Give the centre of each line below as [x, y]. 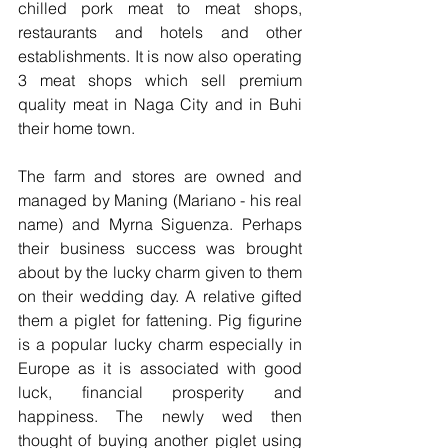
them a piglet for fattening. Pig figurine [160, 319]
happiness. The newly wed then [160, 415]
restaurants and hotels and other [160, 31]
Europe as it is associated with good [160, 367]
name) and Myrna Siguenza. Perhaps [160, 223]
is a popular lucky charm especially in [160, 343]
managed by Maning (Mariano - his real [160, 199]
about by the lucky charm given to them [160, 271]
